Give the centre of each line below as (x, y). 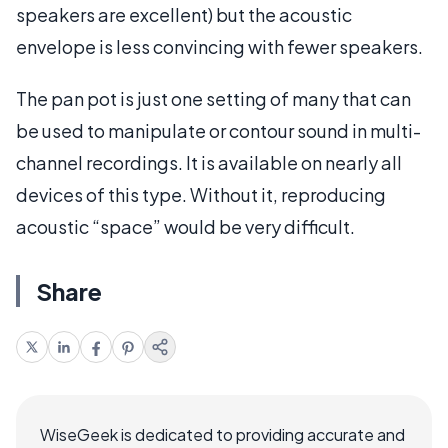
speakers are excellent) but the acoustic (184, 14)
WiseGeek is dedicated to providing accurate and (222, 434)
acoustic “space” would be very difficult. (185, 226)
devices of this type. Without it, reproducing (201, 194)
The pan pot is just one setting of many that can (213, 98)
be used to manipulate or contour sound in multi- (218, 130)
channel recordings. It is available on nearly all (209, 162)
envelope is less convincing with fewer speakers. (219, 46)
